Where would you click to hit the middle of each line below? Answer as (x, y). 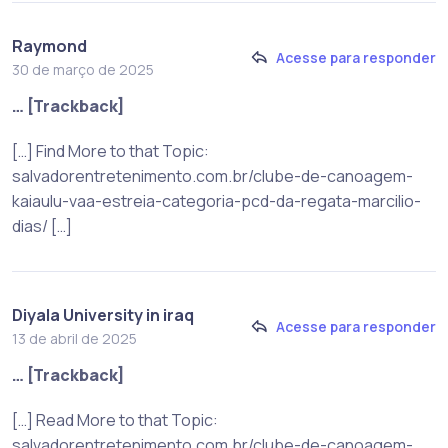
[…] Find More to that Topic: (110, 150)
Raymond (49, 45)
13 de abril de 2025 (74, 338)
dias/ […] (42, 225)
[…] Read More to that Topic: (115, 419)
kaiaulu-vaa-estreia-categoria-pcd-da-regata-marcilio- (216, 200)
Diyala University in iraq (103, 314)
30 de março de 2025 (83, 69)
